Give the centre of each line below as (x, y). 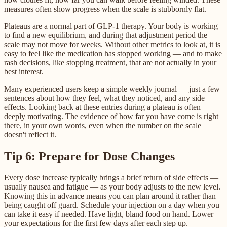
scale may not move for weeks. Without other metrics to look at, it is (112, 44)
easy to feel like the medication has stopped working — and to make (113, 53)
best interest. (24, 71)
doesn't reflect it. (30, 134)
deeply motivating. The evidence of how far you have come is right (111, 116)
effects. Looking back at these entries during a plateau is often (102, 107)
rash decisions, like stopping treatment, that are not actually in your (110, 62)
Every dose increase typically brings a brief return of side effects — (111, 177)
